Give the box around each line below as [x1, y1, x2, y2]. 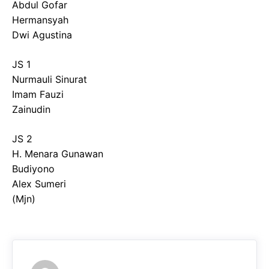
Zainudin [12, 103, 50, 115]
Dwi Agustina [12, 29, 72, 41]
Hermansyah [12, 14, 68, 26]
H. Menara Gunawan [12, 148, 103, 160]
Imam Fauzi [12, 88, 64, 100]
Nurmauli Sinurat [12, 73, 87, 85]
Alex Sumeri [12, 178, 66, 190]
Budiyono [12, 163, 55, 175]
